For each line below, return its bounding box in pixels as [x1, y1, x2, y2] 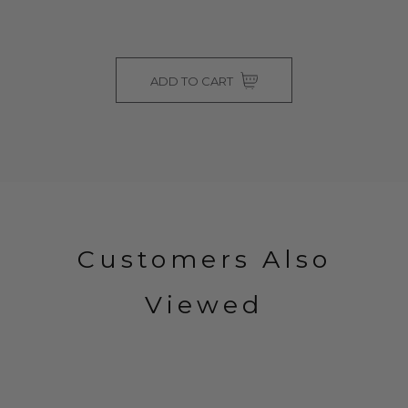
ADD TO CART [150, 73, 236, 88]
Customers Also [76, 243, 331, 274]
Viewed [145, 289, 263, 320]
